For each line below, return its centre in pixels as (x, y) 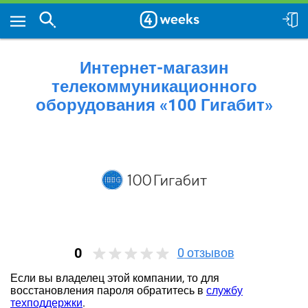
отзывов (209, 253)
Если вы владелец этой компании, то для (115, 278)
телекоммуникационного (154, 87)
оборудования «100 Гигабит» (154, 105)
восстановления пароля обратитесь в (108, 290)
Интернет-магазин (154, 68)
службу (224, 290)
